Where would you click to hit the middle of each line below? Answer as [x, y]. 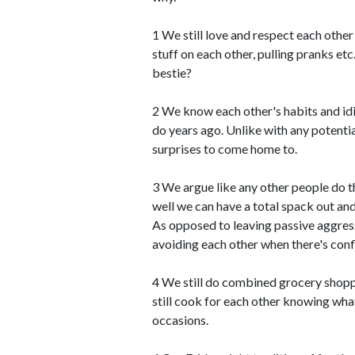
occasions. [180, 320]
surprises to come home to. [225, 149]
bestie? [172, 73]
